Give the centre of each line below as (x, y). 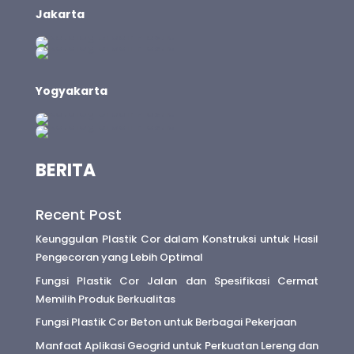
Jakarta (60, 14)
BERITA (65, 170)
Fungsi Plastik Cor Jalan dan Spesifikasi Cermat (177, 281)
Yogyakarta (71, 91)
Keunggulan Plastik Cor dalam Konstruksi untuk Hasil (177, 239)
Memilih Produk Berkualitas (105, 299)
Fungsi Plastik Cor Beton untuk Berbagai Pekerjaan (166, 322)
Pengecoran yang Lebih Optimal (119, 257)
